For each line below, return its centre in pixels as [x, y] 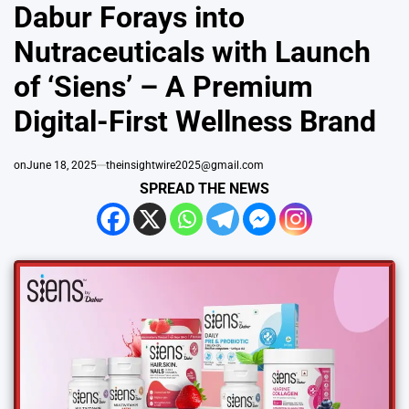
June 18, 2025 [62, 165]
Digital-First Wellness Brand [195, 121]
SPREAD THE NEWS [204, 188]
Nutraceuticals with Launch [192, 52]
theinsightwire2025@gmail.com [185, 165]
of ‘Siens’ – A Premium [163, 86]
